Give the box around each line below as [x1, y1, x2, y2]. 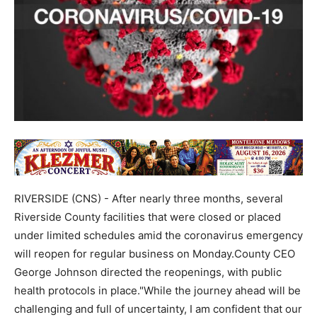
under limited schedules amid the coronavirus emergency [14, 229, 303, 243]
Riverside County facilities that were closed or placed [14, 210, 281, 224]
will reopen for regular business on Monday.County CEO [14, 247, 295, 261]
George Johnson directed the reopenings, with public [14, 265, 282, 279]
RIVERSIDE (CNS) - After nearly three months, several [14, 192, 283, 206]
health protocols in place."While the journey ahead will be [14, 284, 301, 298]
